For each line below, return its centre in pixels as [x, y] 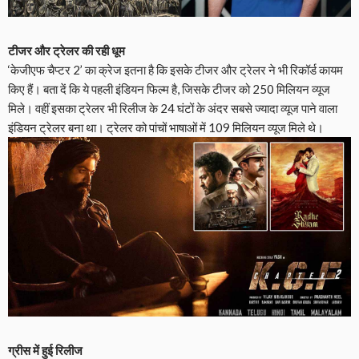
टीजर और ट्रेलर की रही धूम [67, 50]
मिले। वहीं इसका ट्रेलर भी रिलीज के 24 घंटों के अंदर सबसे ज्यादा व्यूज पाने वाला [173, 108]
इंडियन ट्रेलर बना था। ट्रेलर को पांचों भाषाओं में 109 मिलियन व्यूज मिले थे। [166, 127]
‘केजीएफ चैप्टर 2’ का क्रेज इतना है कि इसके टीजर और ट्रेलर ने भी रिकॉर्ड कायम [175, 69]
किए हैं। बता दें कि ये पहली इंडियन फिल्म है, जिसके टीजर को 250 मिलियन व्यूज [169, 89]
